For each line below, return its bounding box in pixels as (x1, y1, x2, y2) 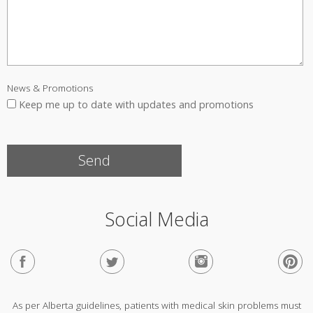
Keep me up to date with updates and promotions (19, 97, 254, 111)
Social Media (104, 206, 209, 232)
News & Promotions (7, 81, 93, 94)
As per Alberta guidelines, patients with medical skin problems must (12, 299, 301, 312)
